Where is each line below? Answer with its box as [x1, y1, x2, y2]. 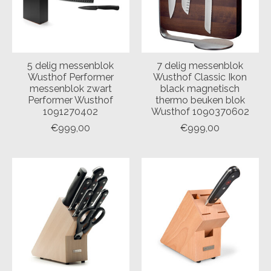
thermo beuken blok [155, 94, 245, 106]
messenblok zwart [29, 82, 112, 94]
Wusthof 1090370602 [151, 105, 249, 117]
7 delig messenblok [157, 59, 244, 71]
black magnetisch [160, 82, 240, 94]
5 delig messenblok [27, 59, 114, 71]
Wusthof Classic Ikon [153, 71, 247, 83]
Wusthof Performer [27, 71, 114, 83]
